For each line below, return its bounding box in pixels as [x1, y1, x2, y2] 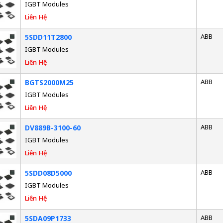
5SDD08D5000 [24, 168, 72, 178]
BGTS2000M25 [24, 77, 74, 87]
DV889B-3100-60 [24, 122, 81, 132]
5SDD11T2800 [24, 32, 72, 42]
